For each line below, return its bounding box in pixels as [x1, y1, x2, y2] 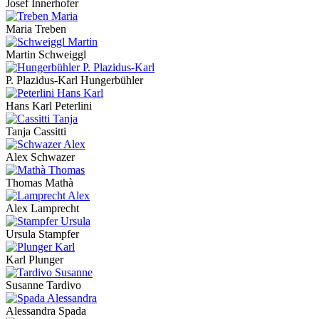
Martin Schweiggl [6, 48, 86, 61]
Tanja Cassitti [6, 125, 66, 138]
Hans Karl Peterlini [6, 100, 92, 113]
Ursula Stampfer [6, 228, 79, 241]
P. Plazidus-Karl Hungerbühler [6, 74, 143, 87]
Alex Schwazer [6, 151, 75, 164]
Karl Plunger [6, 253, 63, 266]
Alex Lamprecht [6, 202, 79, 215]
